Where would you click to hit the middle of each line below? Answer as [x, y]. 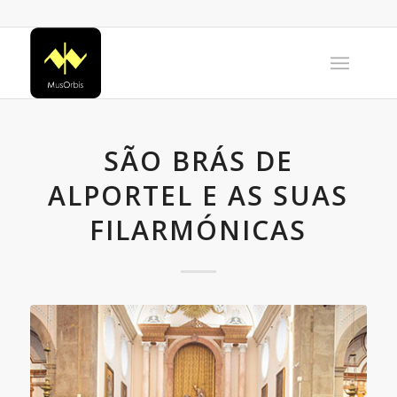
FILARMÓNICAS [198, 230]
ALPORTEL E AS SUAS [198, 195]
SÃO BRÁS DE [198, 161]
